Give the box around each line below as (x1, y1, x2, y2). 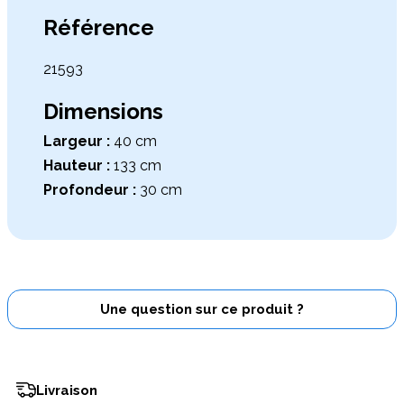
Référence (43, 14, 154, 41)
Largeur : (43, 132, 110, 150)
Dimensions (43, 97, 163, 124)
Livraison (36, 381, 98, 399)
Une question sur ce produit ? (100, 300, 304, 317)
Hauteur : (43, 156, 110, 174)
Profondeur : (43, 180, 136, 198)
